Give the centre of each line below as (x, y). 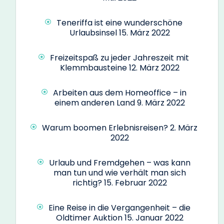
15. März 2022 (144, 32)
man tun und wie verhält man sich (119, 172)
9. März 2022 (161, 102)
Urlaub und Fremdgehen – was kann (119, 162)
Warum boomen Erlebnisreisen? (105, 127)
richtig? (87, 182)
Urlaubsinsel (93, 32)
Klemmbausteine (93, 67)
